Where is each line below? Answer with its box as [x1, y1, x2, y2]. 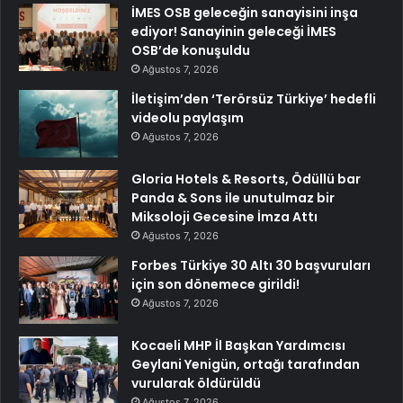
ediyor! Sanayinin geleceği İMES [131, 22, 336, 41]
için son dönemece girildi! [131, 275, 300, 294]
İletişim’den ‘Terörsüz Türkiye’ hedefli [131, 90, 376, 109]
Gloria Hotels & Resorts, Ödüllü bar [131, 170, 361, 189]
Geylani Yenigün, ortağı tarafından [131, 355, 360, 374]
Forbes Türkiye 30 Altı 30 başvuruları [131, 256, 371, 275]
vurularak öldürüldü [131, 374, 261, 393]
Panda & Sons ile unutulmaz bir [131, 189, 335, 208]
